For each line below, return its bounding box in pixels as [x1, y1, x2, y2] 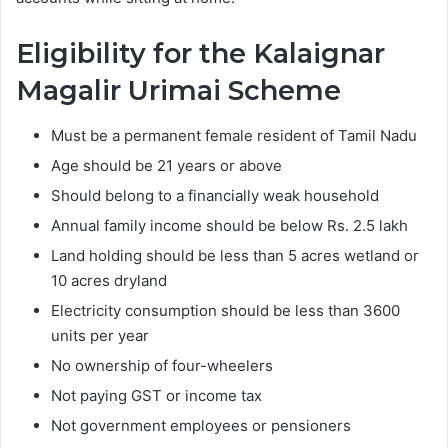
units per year [51, 325, 149, 345]
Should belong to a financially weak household [51, 185, 379, 205]
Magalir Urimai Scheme [16, 74, 341, 108]
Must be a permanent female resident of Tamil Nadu [51, 125, 417, 145]
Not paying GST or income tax [51, 385, 262, 405]
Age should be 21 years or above [51, 155, 282, 175]
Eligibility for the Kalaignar [16, 37, 385, 71]
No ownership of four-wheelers [51, 355, 273, 375]
